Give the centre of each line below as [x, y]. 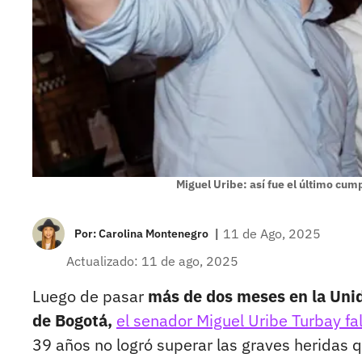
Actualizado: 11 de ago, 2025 [152, 261]
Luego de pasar [90, 297]
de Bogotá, [72, 321]
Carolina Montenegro [154, 234]
